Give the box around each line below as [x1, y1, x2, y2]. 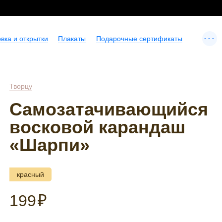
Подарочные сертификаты [96, 35, 182, 43]
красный [17, 170, 45, 179]
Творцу [9, 82, 33, 90]
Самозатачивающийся [9, 99, 209, 119]
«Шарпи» [9, 135, 90, 155]
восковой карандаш [9, 117, 186, 137]
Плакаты [58, 35, 86, 43]
